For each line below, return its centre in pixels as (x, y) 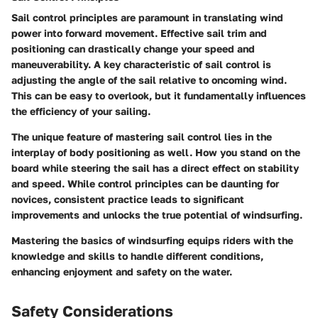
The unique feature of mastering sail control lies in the (142, 137)
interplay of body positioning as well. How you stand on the (156, 152)
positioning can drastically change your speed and (133, 49)
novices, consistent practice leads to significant (128, 199)
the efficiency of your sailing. (81, 111)
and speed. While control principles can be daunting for (145, 183)
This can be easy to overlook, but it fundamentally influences (159, 95)
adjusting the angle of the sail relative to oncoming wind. (149, 80)
